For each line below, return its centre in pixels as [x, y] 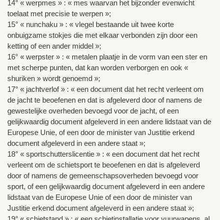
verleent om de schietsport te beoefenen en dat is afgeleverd [104, 165]
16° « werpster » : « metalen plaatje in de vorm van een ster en [107, 57]
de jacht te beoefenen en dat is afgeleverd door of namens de [105, 100]
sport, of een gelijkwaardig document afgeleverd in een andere [106, 187]
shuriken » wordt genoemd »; [54, 79]
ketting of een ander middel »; [54, 46]
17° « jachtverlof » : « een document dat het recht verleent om [106, 89]
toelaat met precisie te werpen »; [59, 14]
